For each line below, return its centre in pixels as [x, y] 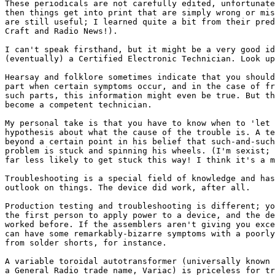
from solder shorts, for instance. [88, 242]
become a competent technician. [79, 104]
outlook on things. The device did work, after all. [130, 187]
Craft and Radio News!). [64, 31]
